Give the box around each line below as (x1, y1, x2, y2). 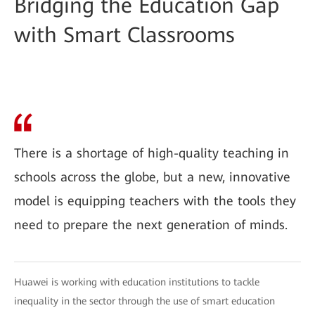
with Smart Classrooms (14, 22, 235, 47)
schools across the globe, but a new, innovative (14, 169, 290, 184)
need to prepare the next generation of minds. (14, 217, 288, 232)
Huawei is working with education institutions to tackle (14, 276, 259, 288)
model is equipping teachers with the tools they (14, 193, 296, 208)
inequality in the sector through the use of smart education (14, 295, 275, 307)
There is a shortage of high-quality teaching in (14, 146, 289, 160)
